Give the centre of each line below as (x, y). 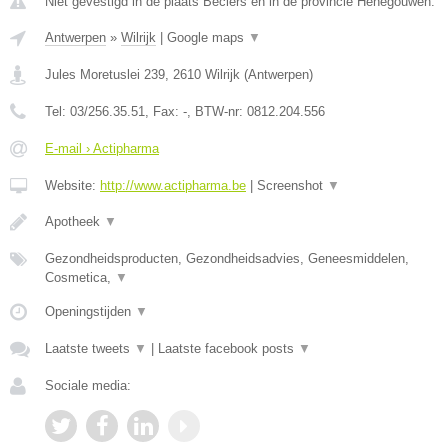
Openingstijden (90, 311)
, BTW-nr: (217, 111)
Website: (72, 185)
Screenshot (292, 185)
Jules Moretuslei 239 (105, 74)
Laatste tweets (89, 348)
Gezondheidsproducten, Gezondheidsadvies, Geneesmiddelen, (227, 258)
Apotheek (74, 221)
